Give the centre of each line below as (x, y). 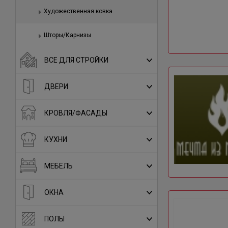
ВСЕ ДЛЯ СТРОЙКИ (76, 60)
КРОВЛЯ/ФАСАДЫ (76, 113)
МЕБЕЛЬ (59, 166)
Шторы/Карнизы (67, 35)
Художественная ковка (78, 11)
